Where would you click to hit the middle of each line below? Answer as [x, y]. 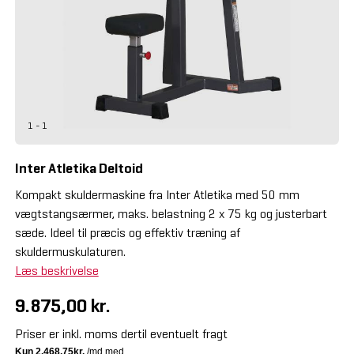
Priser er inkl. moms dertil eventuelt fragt [121, 333]
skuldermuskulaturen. [70, 251]
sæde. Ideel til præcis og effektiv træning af [127, 232]
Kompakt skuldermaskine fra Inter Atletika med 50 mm [157, 194]
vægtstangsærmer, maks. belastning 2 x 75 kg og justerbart [171, 213]
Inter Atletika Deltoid [79, 168]
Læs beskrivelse [56, 270]
